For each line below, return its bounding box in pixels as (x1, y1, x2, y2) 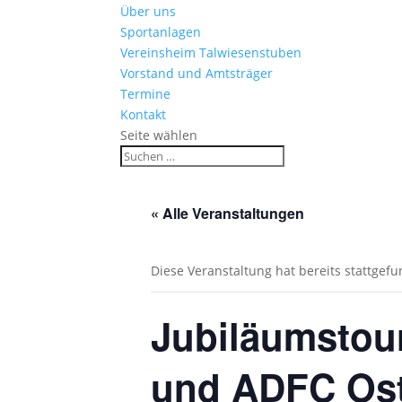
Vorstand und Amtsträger (120, 65, 274, 82)
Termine (120, 85, 171, 102)
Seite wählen (120, 127, 198, 144)
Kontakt (120, 106, 167, 123)
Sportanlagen (120, 23, 202, 40)
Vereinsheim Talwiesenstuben (120, 44, 302, 61)
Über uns (120, 3, 177, 20)
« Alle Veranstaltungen (151, 203, 304, 223)
